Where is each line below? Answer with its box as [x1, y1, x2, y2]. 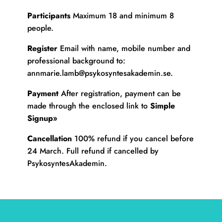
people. [27, 22, 54, 34]
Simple [150, 100, 175, 111]
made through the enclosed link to [27, 100, 150, 111]
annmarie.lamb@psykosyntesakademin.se [27, 67, 170, 79]
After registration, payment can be [58, 87, 181, 99]
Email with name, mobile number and [57, 42, 190, 54]
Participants [27, 9, 70, 21]
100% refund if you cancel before [71, 132, 194, 144]
